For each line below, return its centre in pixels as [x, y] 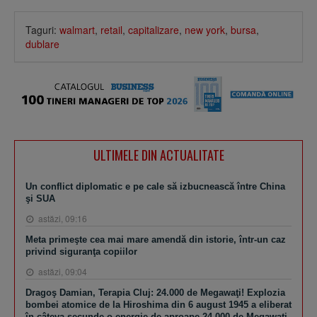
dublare [42, 44]
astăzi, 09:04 [62, 272]
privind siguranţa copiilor [81, 252]
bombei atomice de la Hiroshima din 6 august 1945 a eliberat [158, 305]
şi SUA [40, 199]
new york [205, 29]
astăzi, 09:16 [62, 219]
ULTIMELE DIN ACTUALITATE [158, 155]
